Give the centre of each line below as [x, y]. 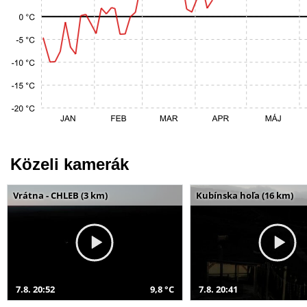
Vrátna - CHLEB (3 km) [60, 195]
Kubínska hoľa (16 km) [244, 195]
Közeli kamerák [70, 164]
